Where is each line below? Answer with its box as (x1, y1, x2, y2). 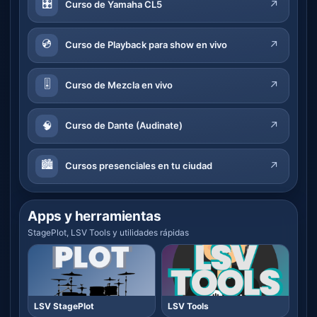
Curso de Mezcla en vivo (65, 79, 173, 91)
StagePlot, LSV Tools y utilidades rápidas (28, 226, 189, 238)
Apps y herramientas (28, 207, 161, 224)
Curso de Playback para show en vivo (65, 39, 227, 51)
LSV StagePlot (34, 300, 94, 311)
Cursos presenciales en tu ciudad (65, 160, 212, 172)
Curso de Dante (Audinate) (65, 120, 183, 132)
